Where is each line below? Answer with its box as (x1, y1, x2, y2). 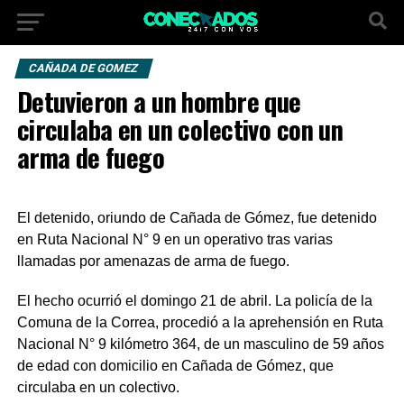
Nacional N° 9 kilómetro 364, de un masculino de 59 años (16, 336, 384, 352)
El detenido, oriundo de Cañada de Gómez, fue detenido (16, 210, 377, 225)
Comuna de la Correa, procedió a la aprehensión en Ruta (16, 315, 383, 330)
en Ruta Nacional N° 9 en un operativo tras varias (16, 232, 333, 247)
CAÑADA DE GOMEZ (26, 61, 141, 75)
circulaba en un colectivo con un (16, 110, 344, 148)
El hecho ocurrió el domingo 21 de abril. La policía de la (16, 293, 372, 308)
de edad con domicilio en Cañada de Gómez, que (16, 358, 334, 373)
